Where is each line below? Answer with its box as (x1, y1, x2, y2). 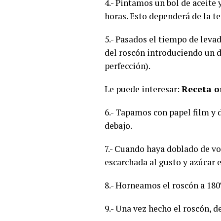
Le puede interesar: (105, 83, 182, 95)
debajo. (105, 119, 132, 131)
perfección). (105, 60, 150, 72)
